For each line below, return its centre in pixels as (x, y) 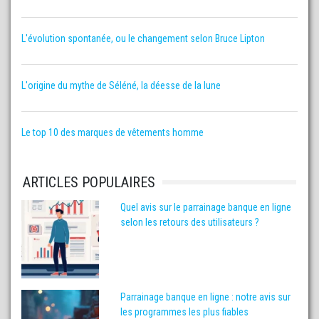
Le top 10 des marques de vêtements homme (113, 133)
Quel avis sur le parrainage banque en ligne (206, 208)
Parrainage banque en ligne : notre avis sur (206, 297)
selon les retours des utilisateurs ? (190, 223)
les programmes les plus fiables (185, 312)
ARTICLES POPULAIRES (89, 183)
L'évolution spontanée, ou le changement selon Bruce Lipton (143, 39)
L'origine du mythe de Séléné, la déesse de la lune (121, 86)
